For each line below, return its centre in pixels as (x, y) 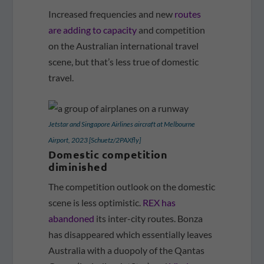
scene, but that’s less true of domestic (124, 61)
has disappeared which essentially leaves (131, 235)
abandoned (72, 219)
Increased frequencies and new (112, 14)
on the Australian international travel (124, 45)
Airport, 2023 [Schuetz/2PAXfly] (95, 140)
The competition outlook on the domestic (132, 187)
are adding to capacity (93, 29)
